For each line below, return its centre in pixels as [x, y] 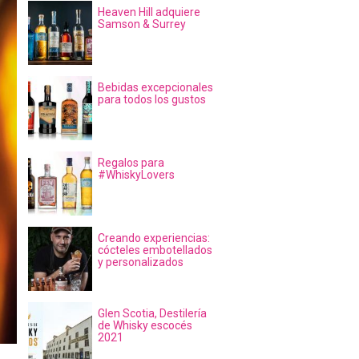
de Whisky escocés [145, 325]
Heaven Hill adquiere [149, 12]
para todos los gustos [152, 99]
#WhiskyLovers [136, 175]
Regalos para [131, 163]
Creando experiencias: [154, 238]
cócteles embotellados [155, 250]
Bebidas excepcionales [155, 87]
